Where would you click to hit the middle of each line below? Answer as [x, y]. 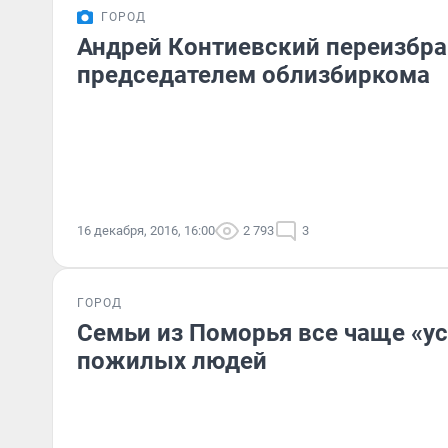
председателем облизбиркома [253, 75]
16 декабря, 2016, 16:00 [146, 230]
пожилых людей [172, 361]
